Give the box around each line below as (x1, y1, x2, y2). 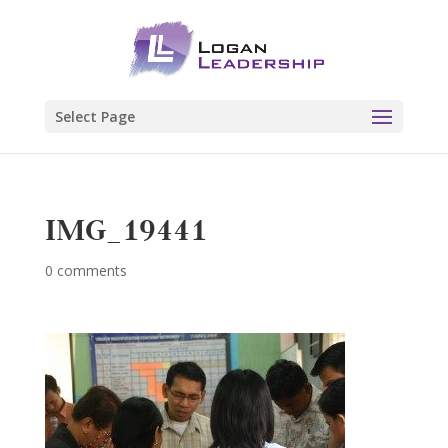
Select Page (54, 107, 135, 126)
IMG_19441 (44, 209, 207, 249)
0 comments (44, 261, 127, 280)
